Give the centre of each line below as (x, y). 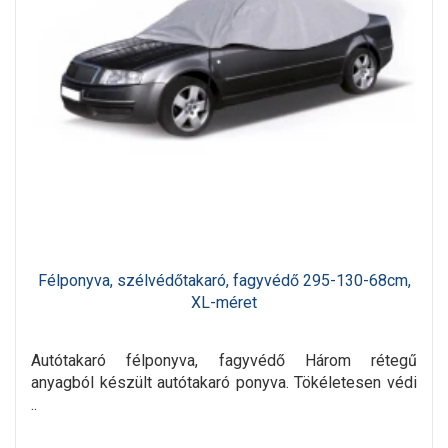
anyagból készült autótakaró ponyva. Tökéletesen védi (224, 383)
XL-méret (224, 303)
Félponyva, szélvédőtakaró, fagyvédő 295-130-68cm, (224, 281)
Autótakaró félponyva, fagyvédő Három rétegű (224, 361)
